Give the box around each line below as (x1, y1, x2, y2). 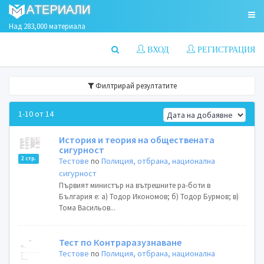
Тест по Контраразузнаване (59, 236, 182, 248)
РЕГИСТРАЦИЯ (195, 44, 255, 53)
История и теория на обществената (59, 134, 215, 146)
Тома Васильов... (59, 203, 116, 213)
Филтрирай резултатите (93, 81, 177, 91)
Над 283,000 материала (9, 21, 85, 31)
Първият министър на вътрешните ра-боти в (59, 180, 211, 190)
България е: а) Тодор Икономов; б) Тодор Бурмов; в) (59, 192, 239, 202)
